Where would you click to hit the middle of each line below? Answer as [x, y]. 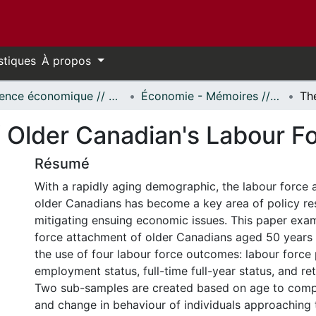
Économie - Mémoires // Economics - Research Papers [275, 96]
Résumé [62, 164]
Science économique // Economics [113, 96]
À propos [68, 61]
